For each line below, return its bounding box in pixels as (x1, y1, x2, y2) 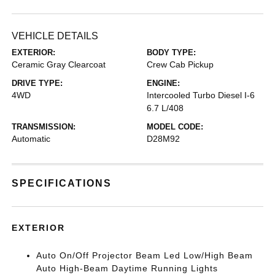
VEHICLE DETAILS (12, 31, 99, 41)
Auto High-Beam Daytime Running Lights (36, 263, 219, 273)
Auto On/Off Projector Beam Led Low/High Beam (36, 250, 254, 260)
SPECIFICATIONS (12, 178, 112, 188)
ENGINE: (147, 79, 180, 88)
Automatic (12, 134, 51, 144)
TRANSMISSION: (12, 122, 76, 131)
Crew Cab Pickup (147, 60, 214, 69)
